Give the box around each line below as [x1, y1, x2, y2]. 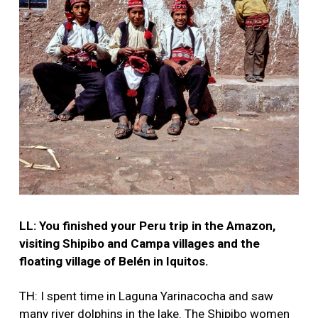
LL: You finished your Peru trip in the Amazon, [19, 219, 275, 234]
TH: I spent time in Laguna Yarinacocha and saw [19, 289, 273, 304]
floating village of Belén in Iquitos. [19, 254, 209, 269]
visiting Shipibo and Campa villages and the [19, 236, 260, 251]
